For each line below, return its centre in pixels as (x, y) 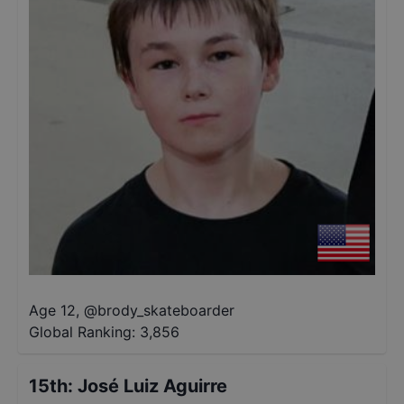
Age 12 (52, 310)
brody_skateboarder (166, 310)
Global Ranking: (82, 332)
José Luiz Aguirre (152, 386)
